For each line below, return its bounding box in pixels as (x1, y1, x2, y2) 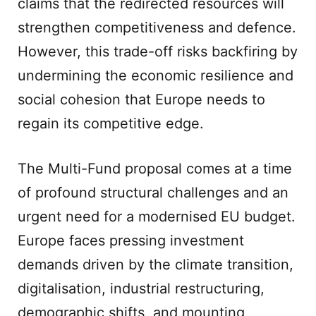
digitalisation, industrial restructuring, (18, 280, 265, 297)
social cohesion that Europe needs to (18, 91, 265, 108)
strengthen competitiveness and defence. (18, 19, 296, 36)
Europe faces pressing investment (18, 232, 244, 249)
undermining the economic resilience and (18, 67, 293, 84)
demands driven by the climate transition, (18, 256, 293, 273)
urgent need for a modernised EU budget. (18, 208, 296, 225)
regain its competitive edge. (18, 115, 204, 132)
